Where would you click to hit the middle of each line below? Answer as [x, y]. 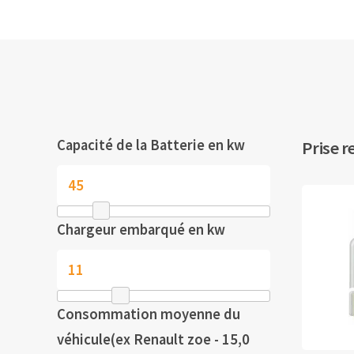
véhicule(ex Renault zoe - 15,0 [153, 340]
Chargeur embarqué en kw [141, 229]
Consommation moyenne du [149, 314]
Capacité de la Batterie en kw [151, 145]
